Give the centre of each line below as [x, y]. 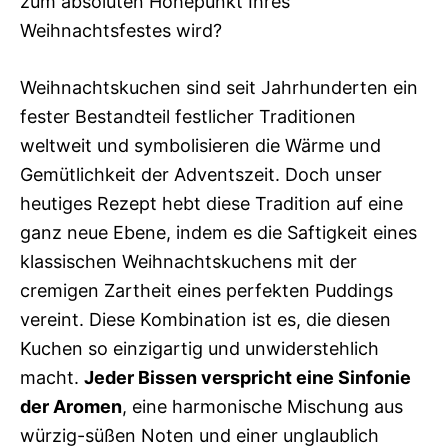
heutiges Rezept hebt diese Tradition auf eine [211, 203]
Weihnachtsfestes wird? [121, 30]
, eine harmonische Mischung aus [262, 406]
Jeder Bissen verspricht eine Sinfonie [247, 377]
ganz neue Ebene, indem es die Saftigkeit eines [218, 232]
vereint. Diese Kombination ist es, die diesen [205, 319]
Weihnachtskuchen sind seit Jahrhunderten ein [219, 87]
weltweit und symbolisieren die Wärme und [200, 145]
